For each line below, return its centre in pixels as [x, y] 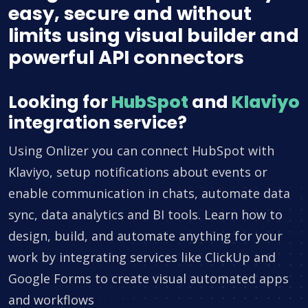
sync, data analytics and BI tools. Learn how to [145, 215]
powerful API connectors [126, 58]
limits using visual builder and [154, 36]
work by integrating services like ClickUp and [142, 257]
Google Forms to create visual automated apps [148, 279]
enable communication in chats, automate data [149, 194]
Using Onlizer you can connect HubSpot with [141, 151]
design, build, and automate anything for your [145, 236]
